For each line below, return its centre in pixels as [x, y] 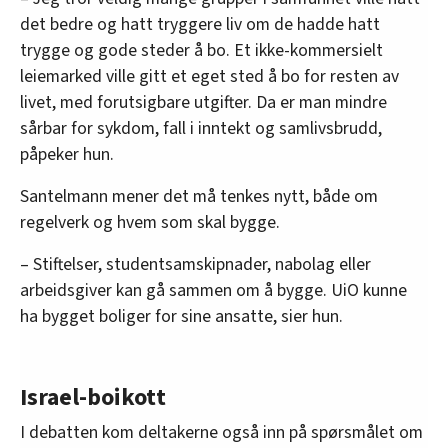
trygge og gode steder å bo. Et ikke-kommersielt [201, 50]
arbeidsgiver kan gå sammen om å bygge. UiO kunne [213, 290]
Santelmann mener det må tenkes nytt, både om [199, 196]
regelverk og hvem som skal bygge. [150, 222]
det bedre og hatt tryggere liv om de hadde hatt [200, 24]
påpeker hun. [67, 154]
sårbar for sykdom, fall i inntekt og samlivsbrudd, [201, 128]
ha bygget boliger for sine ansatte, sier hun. [181, 316]
